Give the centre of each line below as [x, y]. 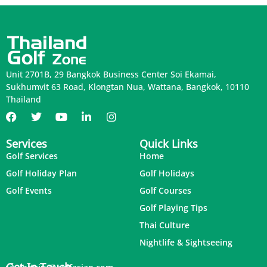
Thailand [24, 100]
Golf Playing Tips [173, 208]
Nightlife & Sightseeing [186, 243]
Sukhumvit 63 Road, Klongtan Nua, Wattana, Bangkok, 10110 [128, 87]
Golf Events [29, 191]
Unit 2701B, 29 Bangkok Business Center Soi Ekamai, [111, 74]
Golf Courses [165, 191]
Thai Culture [164, 225]
